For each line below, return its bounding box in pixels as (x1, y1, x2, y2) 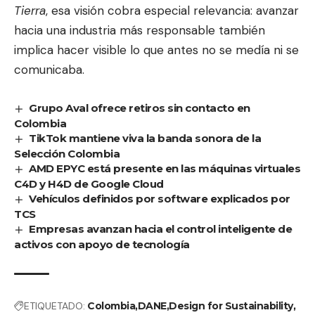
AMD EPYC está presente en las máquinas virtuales (29, 162, 301, 176)
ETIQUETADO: (24, 300, 85, 313)
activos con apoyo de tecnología (14, 238, 190, 252)
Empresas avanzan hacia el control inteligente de (29, 222, 292, 236)
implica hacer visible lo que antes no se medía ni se (14, 42, 299, 58)
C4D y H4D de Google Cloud (14, 177, 164, 191)
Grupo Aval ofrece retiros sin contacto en (29, 101, 250, 115)
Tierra (14, 3, 46, 19)
